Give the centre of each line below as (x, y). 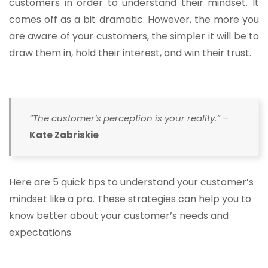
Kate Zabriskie (64, 135)
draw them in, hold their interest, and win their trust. (130, 53)
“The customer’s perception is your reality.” (126, 118)
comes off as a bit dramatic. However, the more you (134, 19)
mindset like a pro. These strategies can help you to (130, 199)
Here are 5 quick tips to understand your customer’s (131, 182)
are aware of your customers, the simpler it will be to (134, 36)
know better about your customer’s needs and (119, 216)
